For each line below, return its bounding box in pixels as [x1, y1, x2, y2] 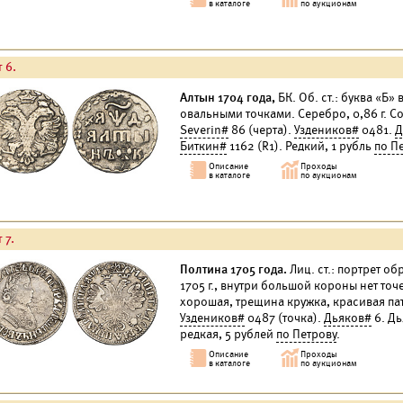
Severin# [180, 122, 228, 138]
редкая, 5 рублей [180, 327, 276, 342]
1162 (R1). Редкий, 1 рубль [227, 139, 374, 154]
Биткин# [180, 139, 227, 154]
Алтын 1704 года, [180, 90, 275, 105]
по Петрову [276, 327, 336, 342]
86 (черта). [228, 122, 294, 138]
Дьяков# [324, 310, 372, 326]
